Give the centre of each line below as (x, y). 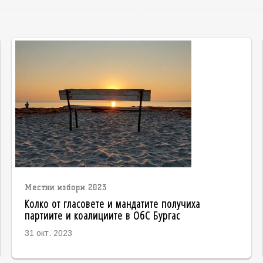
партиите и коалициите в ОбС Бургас (102, 215)
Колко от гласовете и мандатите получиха (112, 204)
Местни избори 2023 (65, 188)
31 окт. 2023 (48, 233)
